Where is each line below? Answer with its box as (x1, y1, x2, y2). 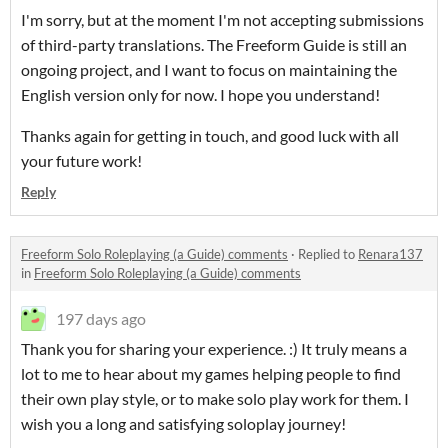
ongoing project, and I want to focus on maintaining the (21, 60, 397, 80)
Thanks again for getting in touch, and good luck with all (21, 126, 399, 146)
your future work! (21, 151, 145, 171)
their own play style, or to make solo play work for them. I (21, 389, 409, 409)
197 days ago (56, 309, 146, 329)
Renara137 (358, 246, 423, 263)
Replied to (298, 246, 358, 263)
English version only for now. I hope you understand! (21, 85, 380, 105)
